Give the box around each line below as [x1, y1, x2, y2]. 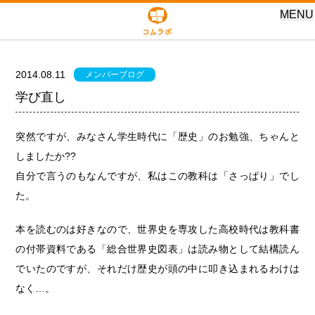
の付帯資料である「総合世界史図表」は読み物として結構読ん [15, 243, 300, 255]
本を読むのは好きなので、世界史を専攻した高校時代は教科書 [15, 224, 300, 235]
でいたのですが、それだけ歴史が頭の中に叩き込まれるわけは [15, 263, 300, 274]
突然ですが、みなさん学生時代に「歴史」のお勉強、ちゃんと [15, 131, 300, 142]
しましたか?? [15, 150, 77, 162]
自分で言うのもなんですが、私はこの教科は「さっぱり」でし [15, 170, 300, 181]
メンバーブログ [85, 70, 145, 79]
